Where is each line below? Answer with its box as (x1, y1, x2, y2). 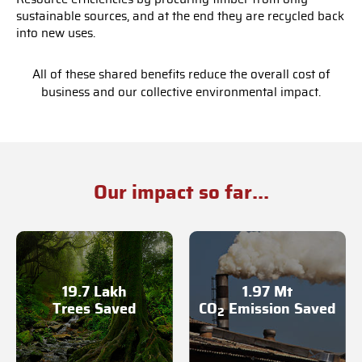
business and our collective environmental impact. (41, 86, 321, 99)
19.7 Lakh (62, 284, 127, 300)
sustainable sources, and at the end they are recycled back (16, 11, 344, 23)
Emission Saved (225, 301, 336, 317)
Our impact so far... (93, 183, 269, 203)
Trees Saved (53, 301, 137, 317)
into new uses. (16, 27, 95, 40)
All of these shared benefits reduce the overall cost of (32, 69, 330, 81)
